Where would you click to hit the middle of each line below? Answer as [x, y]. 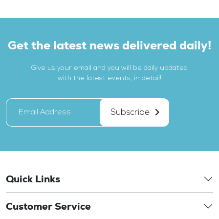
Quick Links [33, 179]
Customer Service [48, 207]
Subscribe [130, 112]
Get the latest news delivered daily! [109, 45]
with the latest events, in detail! [109, 79]
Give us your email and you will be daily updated [109, 68]
